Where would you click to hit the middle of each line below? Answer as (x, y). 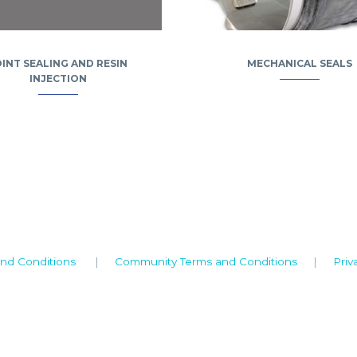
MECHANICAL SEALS (299, 64)
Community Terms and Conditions (206, 262)
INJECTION (58, 79)
